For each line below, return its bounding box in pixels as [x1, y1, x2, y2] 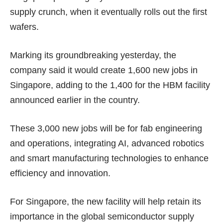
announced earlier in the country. [10, 95, 140, 106]
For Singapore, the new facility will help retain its [10, 197, 201, 207]
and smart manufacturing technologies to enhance [10, 153, 209, 164]
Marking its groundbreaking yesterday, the [10, 50, 176, 61]
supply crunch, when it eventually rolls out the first [10, 7, 207, 17]
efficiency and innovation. [10, 168, 111, 179]
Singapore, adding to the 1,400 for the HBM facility [10, 80, 210, 91]
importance [10, 212, 54, 222]
